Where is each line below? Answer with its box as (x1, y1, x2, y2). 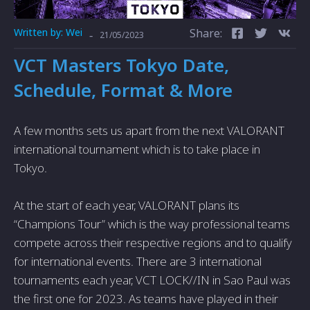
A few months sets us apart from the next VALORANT (14, 122, 284, 138)
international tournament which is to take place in (14, 141, 260, 157)
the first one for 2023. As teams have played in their (14, 291, 278, 307)
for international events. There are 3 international (14, 253, 262, 269)
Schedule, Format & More (14, 77, 232, 102)
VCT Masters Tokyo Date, (14, 53, 229, 77)
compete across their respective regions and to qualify (14, 235, 292, 250)
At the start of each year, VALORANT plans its (14, 197, 239, 213)
